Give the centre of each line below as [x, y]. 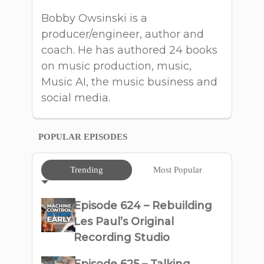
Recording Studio [122, 237]
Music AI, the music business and [129, 82]
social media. [76, 98]
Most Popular [177, 170]
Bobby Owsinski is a [94, 18]
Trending [87, 170]
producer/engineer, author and [123, 34]
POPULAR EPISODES [83, 137]
